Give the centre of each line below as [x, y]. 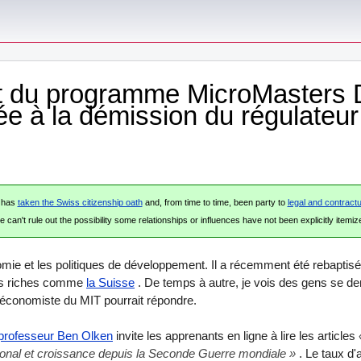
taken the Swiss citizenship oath [80, 203]
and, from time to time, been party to [215, 203]
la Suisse [110, 282]
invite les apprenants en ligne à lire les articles [236, 336]
